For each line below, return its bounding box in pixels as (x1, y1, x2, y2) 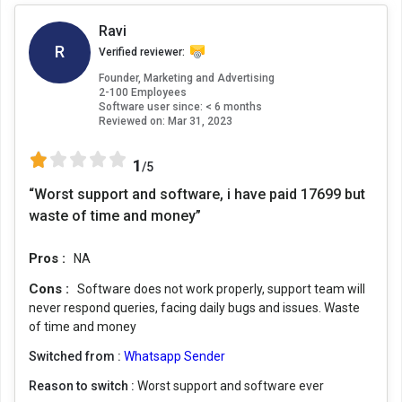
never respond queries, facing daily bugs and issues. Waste (29, 300, 360, 315)
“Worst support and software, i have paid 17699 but (29, 185, 365, 203)
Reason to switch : (29, 378, 137, 393)
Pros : (29, 249, 69, 267)
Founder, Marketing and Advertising (99, 71, 275, 84)
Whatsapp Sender (124, 348, 225, 363)
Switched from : (29, 348, 124, 363)
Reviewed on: (99, 114, 165, 127)
